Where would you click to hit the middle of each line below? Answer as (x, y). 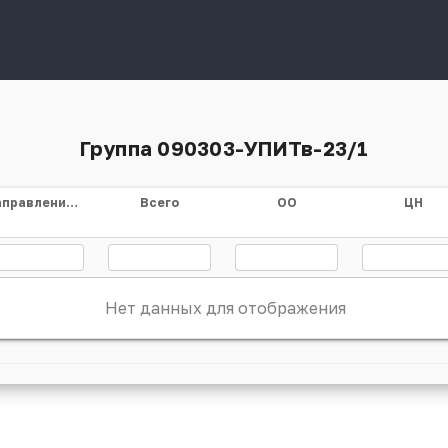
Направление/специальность (72, 202)
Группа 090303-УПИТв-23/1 (224, 148)
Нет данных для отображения (225, 308)
